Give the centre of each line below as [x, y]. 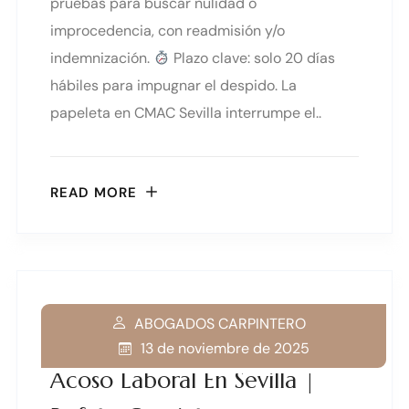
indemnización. [102, 58]
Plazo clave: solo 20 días [253, 58]
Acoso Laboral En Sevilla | [183, 381]
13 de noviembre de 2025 [225, 348]
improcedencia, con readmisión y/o [168, 31]
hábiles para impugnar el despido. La [173, 86]
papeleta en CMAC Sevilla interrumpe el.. [186, 113]
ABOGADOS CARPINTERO [220, 323]
